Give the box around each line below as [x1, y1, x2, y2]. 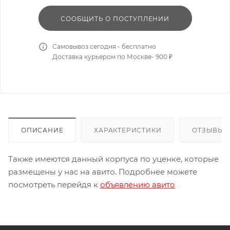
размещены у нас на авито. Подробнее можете [8, 166, 197, 177]
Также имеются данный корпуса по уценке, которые [8, 154, 219, 164]
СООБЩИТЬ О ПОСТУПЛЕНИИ [61, 14, 169, 23]
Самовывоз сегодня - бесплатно [52, 42, 156, 50]
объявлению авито [100, 179, 175, 189]
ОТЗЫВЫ [192, 126, 225, 134]
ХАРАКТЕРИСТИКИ [94, 126, 162, 134]
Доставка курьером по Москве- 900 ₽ [52, 52, 172, 61]
